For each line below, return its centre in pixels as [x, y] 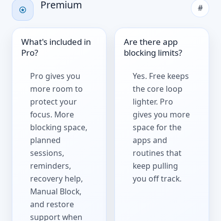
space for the [157, 128]
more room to [57, 89]
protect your [54, 102]
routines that [157, 153]
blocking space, [59, 128]
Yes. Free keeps [161, 76]
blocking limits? [153, 53]
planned [46, 140]
